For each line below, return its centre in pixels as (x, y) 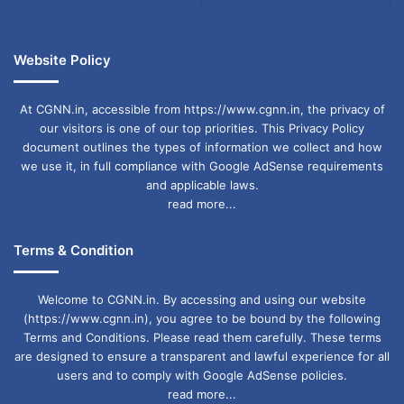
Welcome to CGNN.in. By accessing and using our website (202, 300)
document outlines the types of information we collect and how (202, 147)
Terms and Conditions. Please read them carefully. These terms (202, 338)
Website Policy (62, 60)
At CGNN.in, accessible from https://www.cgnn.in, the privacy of (202, 110)
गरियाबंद (158, 43)
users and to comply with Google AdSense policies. (202, 376)
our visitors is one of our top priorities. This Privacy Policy (202, 129)
